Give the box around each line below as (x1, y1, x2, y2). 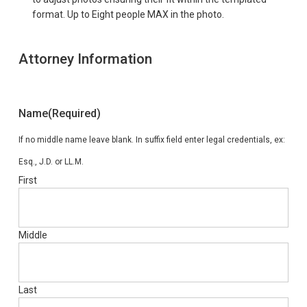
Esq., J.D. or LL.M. (18, 157, 84, 167)
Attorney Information (18, 51, 152, 67)
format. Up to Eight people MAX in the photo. (32, 9, 224, 20)
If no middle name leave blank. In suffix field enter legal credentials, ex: (18, 135, 285, 145)
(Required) (47, 107, 101, 120)
